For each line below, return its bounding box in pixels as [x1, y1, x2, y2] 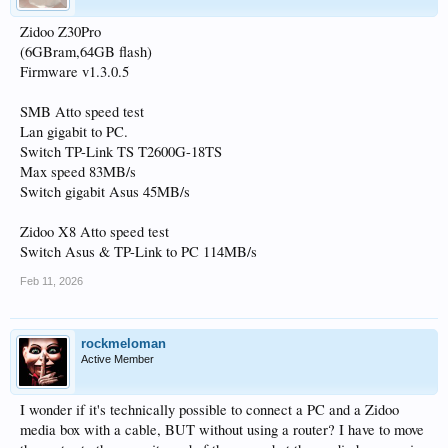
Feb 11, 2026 [20, 275, 83, 288]
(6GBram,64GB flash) [20, 42, 152, 62]
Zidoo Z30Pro [20, 22, 101, 42]
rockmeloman [81, 336, 166, 352]
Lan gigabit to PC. [20, 122, 128, 142]
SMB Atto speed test [20, 102, 144, 122]
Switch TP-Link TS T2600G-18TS [20, 142, 222, 162]
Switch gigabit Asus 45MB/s [20, 182, 190, 202]
